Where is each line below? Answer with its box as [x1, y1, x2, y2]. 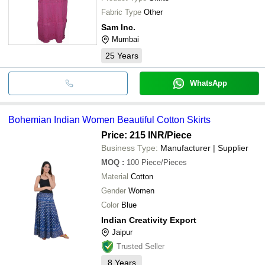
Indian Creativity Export [101, 215, 196, 225]
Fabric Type [101, 7, 141, 17]
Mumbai [112, 34, 139, 44]
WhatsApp [189, 78, 227, 88]
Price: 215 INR [101, 130, 164, 140]
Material [101, 172, 128, 181]
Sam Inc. [101, 22, 135, 32]
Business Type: [101, 143, 158, 153]
